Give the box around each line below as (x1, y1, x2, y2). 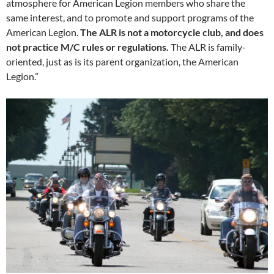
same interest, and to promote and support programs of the (6, 12, 254, 24)
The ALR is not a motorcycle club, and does (80, 26, 264, 39)
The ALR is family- (169, 41, 246, 53)
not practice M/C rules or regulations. (6, 41, 169, 53)
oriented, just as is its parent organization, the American (6, 56, 239, 68)
